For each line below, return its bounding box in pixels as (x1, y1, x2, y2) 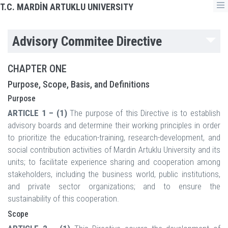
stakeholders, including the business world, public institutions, (8, 169, 220, 180)
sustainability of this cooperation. (8, 193, 119, 204)
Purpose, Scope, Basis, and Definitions (8, 79, 150, 90)
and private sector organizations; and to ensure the (8, 181, 220, 192)
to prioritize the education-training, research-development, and (8, 132, 220, 143)
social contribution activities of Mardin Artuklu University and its (8, 145, 220, 155)
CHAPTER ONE (8, 63, 67, 75)
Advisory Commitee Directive (12, 34, 162, 49)
